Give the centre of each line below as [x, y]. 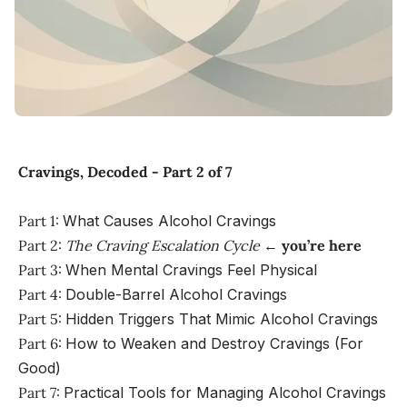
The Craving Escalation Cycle [163, 245]
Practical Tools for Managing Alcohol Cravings [225, 392]
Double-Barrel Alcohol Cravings [176, 294]
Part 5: [42, 318]
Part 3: [42, 269]
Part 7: [41, 392]
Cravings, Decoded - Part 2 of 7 [125, 171]
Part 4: [42, 294]
